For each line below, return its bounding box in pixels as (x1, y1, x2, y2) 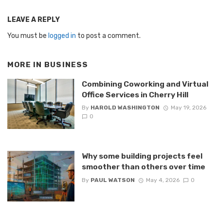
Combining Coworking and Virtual (81, 79, 208, 89)
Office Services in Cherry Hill (81, 90, 188, 99)
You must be (7, 32, 48, 40)
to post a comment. (76, 32, 141, 40)
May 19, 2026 (170, 104, 206, 111)
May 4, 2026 (145, 176, 180, 183)
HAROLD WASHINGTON (90, 104, 160, 111)
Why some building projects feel (81, 151, 202, 161)
